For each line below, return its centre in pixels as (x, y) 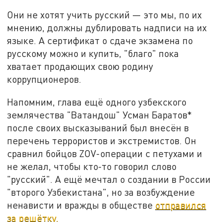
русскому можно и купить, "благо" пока (93, 54)
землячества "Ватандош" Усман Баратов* (100, 114)
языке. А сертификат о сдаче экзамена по (100, 41)
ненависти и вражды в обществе (81, 205)
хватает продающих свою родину (80, 66)
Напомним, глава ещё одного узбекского (97, 102)
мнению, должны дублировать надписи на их (107, 28)
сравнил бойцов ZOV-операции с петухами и (105, 153)
